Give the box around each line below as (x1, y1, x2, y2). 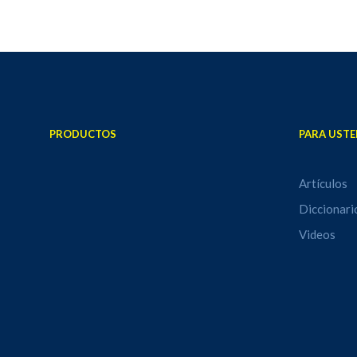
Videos (298, 227, 335, 241)
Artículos (298, 176, 347, 190)
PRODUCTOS (49, 127, 117, 140)
